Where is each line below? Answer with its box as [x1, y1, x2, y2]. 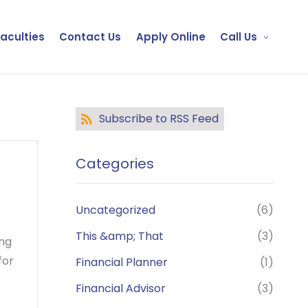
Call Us [219, 29, 257, 44]
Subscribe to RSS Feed [98, 111, 219, 126]
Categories [75, 154, 154, 173]
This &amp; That [75, 228, 164, 244]
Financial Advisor [75, 280, 166, 296]
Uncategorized [75, 202, 155, 218]
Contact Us [59, 29, 122, 44]
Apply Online [135, 29, 206, 44]
